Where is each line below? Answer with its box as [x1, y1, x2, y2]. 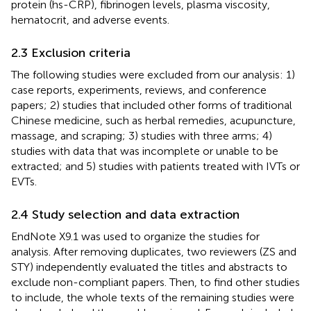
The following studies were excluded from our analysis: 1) [11, 67, 295, 81]
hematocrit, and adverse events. [11, 12, 169, 26]
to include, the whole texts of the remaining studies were [11, 290, 294, 304]
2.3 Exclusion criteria [11, 44, 131, 60]
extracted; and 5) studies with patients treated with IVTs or [11, 159, 300, 173]
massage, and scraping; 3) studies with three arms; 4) [11, 128, 272, 142]
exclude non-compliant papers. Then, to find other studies [11, 275, 300, 289]
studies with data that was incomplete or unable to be [11, 144, 278, 158]
